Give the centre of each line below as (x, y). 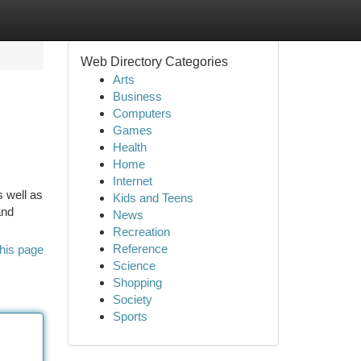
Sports (130, 316)
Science (134, 266)
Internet (132, 181)
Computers (142, 113)
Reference (140, 249)
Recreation (141, 232)
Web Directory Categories (154, 62)
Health (129, 147)
